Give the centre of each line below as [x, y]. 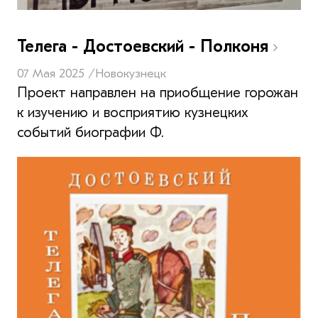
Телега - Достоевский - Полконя [145, 46]
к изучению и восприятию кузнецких [133, 112]
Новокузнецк [131, 73]
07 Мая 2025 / [56, 73]
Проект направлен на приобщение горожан [158, 92]
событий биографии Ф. [91, 132]
